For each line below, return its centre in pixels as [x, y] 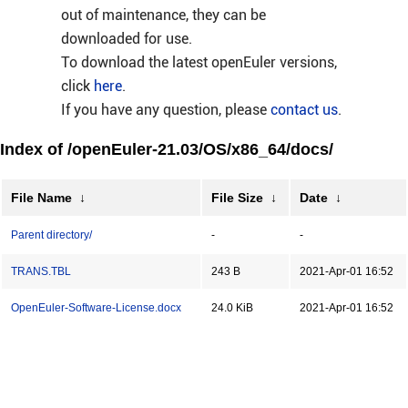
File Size [237, 198]
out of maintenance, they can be [163, 15]
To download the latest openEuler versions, [199, 62]
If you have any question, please [165, 110]
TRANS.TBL [41, 271]
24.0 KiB [232, 308]
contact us [304, 110]
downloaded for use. [126, 39]
